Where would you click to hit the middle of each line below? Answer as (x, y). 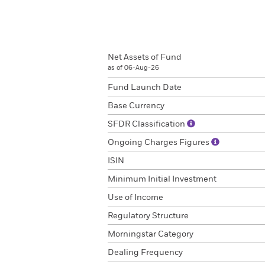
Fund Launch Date (145, 88)
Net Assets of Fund (145, 57)
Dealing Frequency (145, 253)
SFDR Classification (147, 124)
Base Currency (136, 106)
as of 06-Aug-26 (133, 68)
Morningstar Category (151, 234)
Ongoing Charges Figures (159, 143)
